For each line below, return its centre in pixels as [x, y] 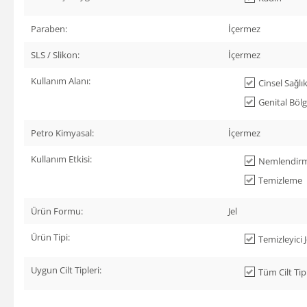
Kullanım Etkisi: [61, 159]
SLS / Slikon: [55, 54]
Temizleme [280, 180]
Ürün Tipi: [50, 237]
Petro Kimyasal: [62, 133]
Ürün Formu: [57, 211]
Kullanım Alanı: [61, 81]
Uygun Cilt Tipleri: [66, 270]
